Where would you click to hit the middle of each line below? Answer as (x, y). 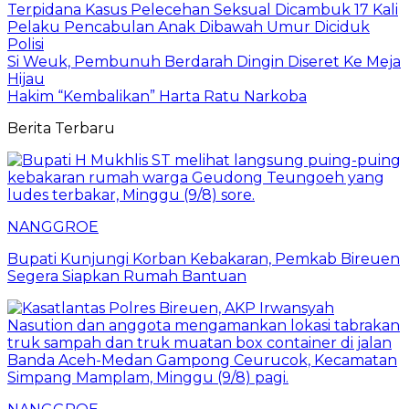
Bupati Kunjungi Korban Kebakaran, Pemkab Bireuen (204, 258)
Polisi (26, 44)
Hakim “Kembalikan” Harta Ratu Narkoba (157, 96)
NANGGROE (53, 226)
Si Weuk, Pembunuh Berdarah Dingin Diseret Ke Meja (204, 61)
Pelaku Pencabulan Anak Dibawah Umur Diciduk (189, 26)
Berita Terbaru (61, 128)
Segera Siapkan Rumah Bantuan (127, 276)
